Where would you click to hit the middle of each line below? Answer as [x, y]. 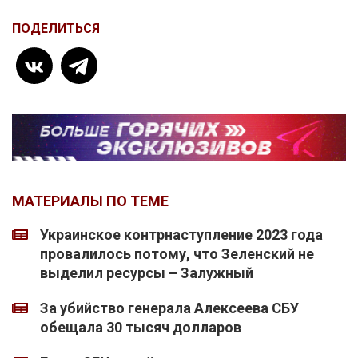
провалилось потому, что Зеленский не [177, 254]
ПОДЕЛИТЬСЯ [56, 28]
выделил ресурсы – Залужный [147, 273]
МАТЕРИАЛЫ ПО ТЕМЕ [90, 201]
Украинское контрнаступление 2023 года [181, 235]
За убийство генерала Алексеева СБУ [169, 308]
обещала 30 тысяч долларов [141, 328]
